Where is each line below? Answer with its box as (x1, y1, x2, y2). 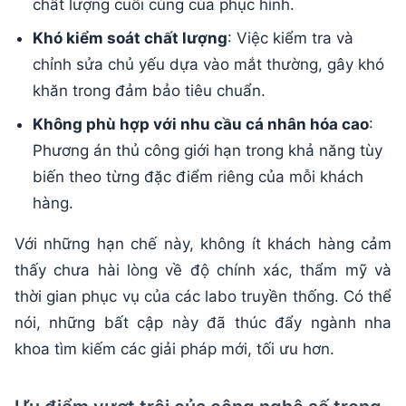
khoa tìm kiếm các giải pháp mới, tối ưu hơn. (14, 340, 334, 359)
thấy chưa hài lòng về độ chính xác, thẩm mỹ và (14, 261, 391, 280)
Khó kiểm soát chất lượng (33, 29, 227, 48)
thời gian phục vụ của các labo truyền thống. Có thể (14, 287, 391, 306)
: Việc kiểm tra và (227, 29, 353, 48)
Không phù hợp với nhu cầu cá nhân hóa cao (33, 115, 369, 134)
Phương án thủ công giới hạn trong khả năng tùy (33, 141, 382, 160)
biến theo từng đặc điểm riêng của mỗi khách (33, 168, 363, 187)
